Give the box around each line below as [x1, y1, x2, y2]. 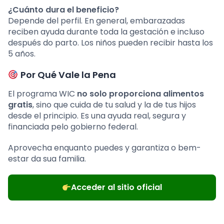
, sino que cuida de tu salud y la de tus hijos [32, 99, 196, 111]
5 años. [8, 48, 35, 60]
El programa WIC [8, 88, 77, 100]
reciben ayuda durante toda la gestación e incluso [8, 26, 204, 38]
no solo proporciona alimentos [77, 88, 204, 100]
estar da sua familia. [8, 153, 86, 165]
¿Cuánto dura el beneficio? [8, 4, 119, 16]
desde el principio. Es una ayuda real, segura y [8, 110, 186, 122]
